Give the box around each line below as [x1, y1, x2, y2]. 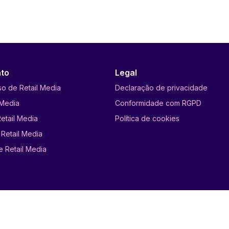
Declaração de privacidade [114, 83, 208, 92]
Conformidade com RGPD [114, 99, 201, 107]
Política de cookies [114, 114, 179, 123]
